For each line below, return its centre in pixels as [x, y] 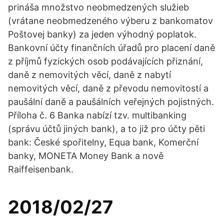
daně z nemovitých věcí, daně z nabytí [89, 75]
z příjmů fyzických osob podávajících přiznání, [105, 61]
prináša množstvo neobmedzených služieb [98, 7]
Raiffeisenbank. [41, 169]
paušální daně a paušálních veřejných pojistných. [111, 102]
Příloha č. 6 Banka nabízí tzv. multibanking [97, 115]
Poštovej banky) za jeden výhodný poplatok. [102, 34]
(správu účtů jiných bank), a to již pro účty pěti [106, 129]
